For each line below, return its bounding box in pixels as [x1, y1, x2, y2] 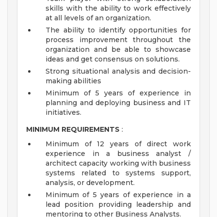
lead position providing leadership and [46, 200, 191, 209]
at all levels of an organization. [46, 14, 151, 23]
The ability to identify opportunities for [46, 26, 191, 35]
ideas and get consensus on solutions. [46, 55, 180, 64]
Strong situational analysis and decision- [46, 67, 191, 76]
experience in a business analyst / [46, 149, 191, 158]
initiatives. [46, 108, 81, 117]
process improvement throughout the [46, 35, 191, 45]
